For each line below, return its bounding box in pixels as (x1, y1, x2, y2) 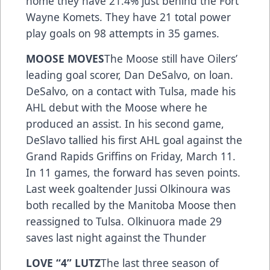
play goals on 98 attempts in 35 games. (26, 26, 219, 41)
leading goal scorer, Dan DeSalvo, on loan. (26, 67, 233, 83)
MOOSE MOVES (26, 51, 104, 66)
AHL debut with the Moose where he (26, 100, 207, 115)
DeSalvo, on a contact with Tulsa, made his (26, 84, 236, 99)
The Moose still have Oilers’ (104, 51, 237, 66)
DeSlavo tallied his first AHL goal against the (26, 133, 242, 148)
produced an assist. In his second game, (26, 116, 224, 131)
